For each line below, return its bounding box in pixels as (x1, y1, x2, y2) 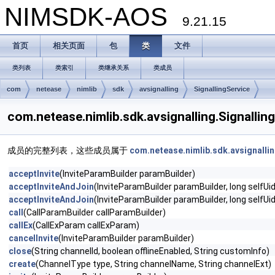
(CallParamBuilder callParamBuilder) (23, 207, 166, 217)
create (9, 259, 36, 269)
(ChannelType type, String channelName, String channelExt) (36, 259, 271, 269)
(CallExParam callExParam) (33, 220, 139, 230)
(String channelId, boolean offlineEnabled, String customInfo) (31, 246, 269, 256)
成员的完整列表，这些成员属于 (7, 145, 130, 155)
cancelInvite (9, 233, 58, 243)
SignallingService (194, 85, 250, 93)
